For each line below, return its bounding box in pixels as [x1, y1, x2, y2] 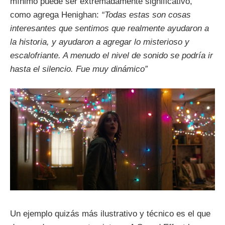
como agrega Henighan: [10, 10, 99, 20]
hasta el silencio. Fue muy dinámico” [10, 64, 148, 74]
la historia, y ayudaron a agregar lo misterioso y [10, 37, 189, 47]
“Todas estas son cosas [99, 10, 191, 20]
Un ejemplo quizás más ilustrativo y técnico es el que [10, 209, 210, 219]
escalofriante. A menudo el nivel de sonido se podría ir [10, 50, 213, 60]
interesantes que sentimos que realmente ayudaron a [10, 23, 209, 33]
